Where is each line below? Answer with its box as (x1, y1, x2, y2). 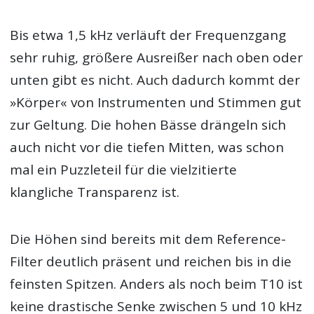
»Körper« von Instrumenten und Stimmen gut (10, 93, 302, 112)
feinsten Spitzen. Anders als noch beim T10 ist (10, 274, 303, 293)
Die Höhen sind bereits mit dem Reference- (10, 229, 287, 248)
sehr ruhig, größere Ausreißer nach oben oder (10, 48, 303, 67)
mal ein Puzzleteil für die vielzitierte (10, 161, 238, 179)
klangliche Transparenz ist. (10, 183, 180, 202)
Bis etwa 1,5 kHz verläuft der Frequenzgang (10, 26, 287, 45)
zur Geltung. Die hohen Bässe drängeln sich (10, 116, 287, 135)
